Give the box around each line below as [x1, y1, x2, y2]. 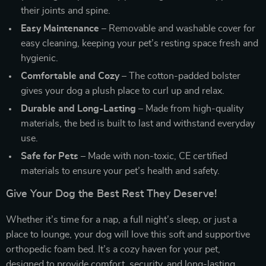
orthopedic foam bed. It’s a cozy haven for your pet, [6, 245, 220, 254]
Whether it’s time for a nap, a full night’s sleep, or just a [6, 215, 237, 224]
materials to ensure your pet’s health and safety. [21, 166, 220, 176]
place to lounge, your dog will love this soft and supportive [6, 230, 250, 239]
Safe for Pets [21, 151, 78, 161]
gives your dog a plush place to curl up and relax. [21, 86, 224, 96]
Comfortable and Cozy [21, 71, 119, 81]
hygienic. [21, 53, 58, 63]
